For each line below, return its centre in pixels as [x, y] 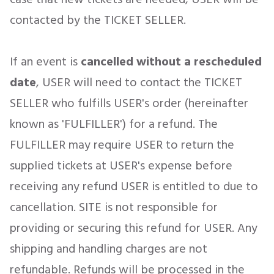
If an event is [45, 62]
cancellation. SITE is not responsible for [114, 207]
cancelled [107, 62]
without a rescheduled [199, 62]
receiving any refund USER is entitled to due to [134, 187]
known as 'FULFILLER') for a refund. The [114, 124]
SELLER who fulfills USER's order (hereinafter [129, 103]
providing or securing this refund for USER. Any [134, 228]
